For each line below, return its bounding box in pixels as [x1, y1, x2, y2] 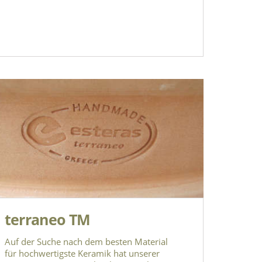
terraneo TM [4, 209, 91, 229]
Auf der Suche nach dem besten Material [4, 235, 168, 247]
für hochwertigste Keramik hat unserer [4, 247, 160, 259]
